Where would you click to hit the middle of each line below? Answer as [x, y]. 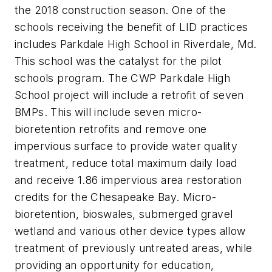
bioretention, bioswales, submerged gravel [124, 214]
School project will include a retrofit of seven [129, 95]
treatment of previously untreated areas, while [134, 248]
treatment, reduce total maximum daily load [126, 163]
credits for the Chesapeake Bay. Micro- [116, 197]
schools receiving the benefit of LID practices [131, 27]
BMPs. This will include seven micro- [108, 112]
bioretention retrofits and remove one [111, 129]
